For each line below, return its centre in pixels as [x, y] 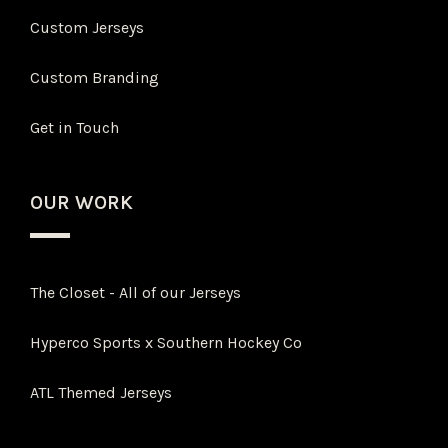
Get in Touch [75, 128]
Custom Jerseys [87, 28]
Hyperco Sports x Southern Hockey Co [166, 343]
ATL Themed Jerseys [101, 393]
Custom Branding [95, 78]
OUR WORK [82, 203]
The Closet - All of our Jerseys [136, 293]
